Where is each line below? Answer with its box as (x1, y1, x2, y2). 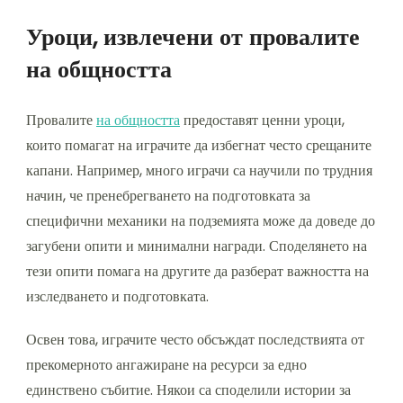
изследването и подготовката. (26, 286, 209, 308)
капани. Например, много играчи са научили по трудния (26, 160, 372, 182)
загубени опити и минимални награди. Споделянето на (26, 236, 367, 257)
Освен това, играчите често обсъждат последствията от (26, 329, 364, 351)
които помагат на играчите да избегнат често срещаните (26, 135, 372, 157)
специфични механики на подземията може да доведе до (26, 210, 375, 232)
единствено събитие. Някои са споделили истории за (26, 380, 351, 401)
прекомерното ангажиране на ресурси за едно (26, 354, 307, 376)
